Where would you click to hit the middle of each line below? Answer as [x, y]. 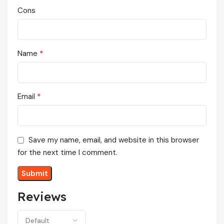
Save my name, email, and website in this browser [114, 140]
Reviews [42, 197]
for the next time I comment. [67, 153]
